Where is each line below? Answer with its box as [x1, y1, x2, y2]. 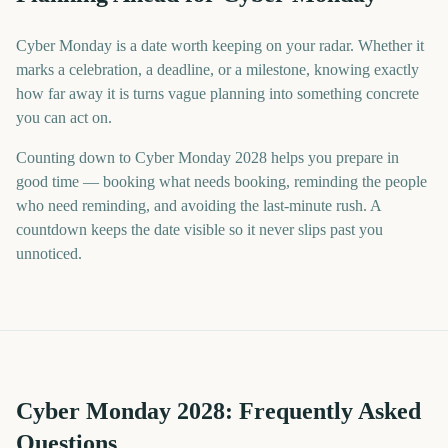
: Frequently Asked [225, 398, 421, 424]
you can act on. [16, 109, 112, 126]
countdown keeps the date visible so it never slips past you [16, 221, 383, 238]
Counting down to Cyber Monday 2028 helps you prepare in [16, 149, 399, 166]
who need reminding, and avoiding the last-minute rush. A [16, 197, 381, 214]
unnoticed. [16, 245, 82, 262]
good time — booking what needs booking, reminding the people [16, 173, 427, 190]
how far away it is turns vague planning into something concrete [16, 85, 419, 102]
